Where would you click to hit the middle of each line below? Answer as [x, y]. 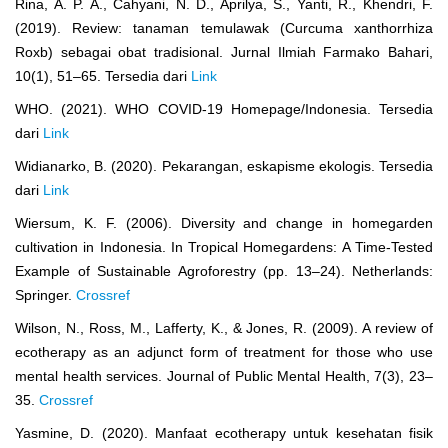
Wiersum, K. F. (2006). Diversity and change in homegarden [224, 222]
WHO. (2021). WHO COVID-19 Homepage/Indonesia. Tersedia [224, 108]
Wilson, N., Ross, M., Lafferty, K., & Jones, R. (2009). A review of [224, 327]
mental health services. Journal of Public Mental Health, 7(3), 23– [224, 375]
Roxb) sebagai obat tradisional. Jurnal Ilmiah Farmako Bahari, [224, 51]
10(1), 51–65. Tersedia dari [103, 75]
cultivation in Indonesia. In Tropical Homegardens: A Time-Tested [224, 246]
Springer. [45, 294]
